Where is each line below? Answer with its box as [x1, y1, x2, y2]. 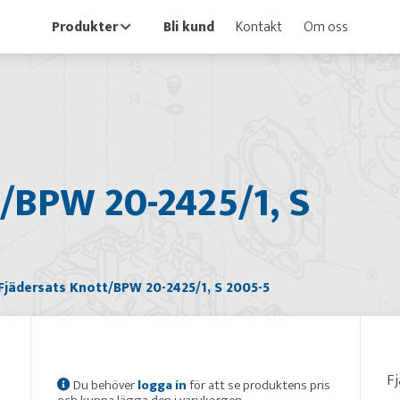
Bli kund [163, 15, 214, 38]
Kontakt [236, 15, 282, 38]
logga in [137, 374, 187, 396]
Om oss [304, 15, 348, 38]
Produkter [52, 15, 118, 38]
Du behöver [72, 374, 137, 396]
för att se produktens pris [186, 374, 330, 396]
